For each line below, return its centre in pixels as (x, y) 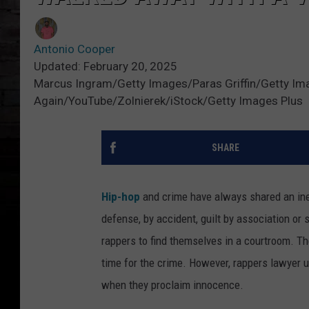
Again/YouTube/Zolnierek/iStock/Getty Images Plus (168, 101)
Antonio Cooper (74, 49)
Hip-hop (121, 197)
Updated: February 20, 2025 (106, 67)
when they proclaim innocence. (172, 285)
